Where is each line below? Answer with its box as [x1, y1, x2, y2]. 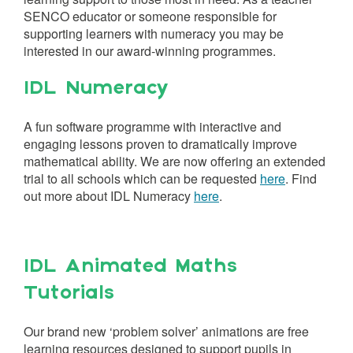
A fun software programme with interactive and [24, 117, 281, 136]
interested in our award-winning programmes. [24, 42, 276, 60]
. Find [285, 169, 317, 188]
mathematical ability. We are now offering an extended [24, 152, 325, 170]
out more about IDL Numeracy [24, 187, 194, 205]
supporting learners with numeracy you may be [24, 24, 284, 43]
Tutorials [24, 284, 114, 303]
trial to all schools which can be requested [24, 169, 260, 188]
